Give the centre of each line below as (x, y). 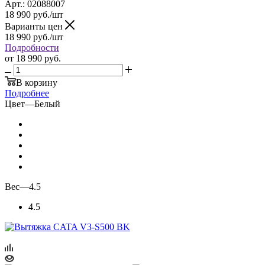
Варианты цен (35, 26)
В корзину (37, 82)
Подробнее (27, 93)
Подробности (32, 47)
